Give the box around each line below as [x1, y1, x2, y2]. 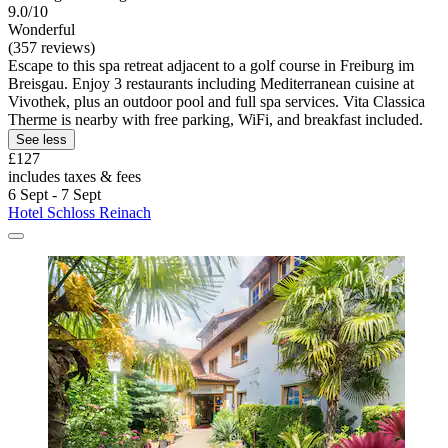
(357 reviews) [8, 39, 95, 57]
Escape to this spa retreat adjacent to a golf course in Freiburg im [8, 57, 414, 75]
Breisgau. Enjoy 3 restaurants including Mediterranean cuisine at [8, 75, 414, 93]
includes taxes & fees [8, 168, 141, 186]
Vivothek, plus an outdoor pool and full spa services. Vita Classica [8, 93, 425, 111]
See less [16, 132, 67, 148]
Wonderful [8, 21, 75, 39]
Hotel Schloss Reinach [8, 204, 151, 222]
